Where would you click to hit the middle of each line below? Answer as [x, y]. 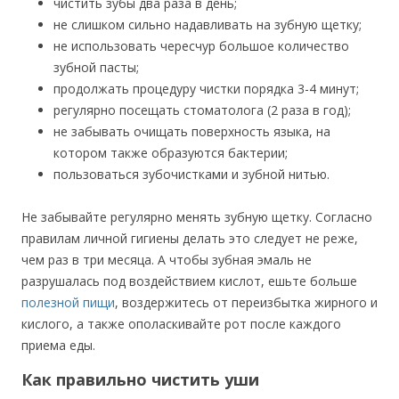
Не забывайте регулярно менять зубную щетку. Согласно [197, 217]
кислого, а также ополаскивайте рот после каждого [181, 324]
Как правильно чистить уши [140, 379]
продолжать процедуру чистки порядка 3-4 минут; [206, 89]
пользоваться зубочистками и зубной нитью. [191, 174]
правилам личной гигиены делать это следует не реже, [190, 238]
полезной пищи [68, 302]
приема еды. [58, 345]
